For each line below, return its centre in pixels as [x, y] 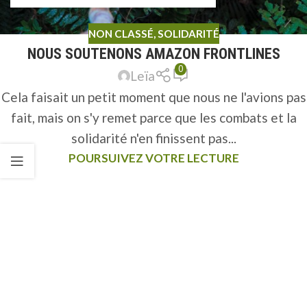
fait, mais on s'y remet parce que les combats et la [153, 118]
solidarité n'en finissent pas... [153, 138]
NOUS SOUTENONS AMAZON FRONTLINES [153, 54]
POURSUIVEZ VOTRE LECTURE [153, 158]
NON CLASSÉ [121, 33]
